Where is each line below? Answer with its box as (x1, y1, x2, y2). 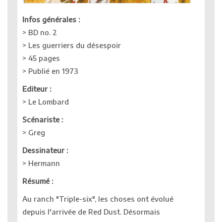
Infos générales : (22, 15, 80, 24)
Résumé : (22, 176, 53, 186)
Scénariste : (22, 115, 63, 124)
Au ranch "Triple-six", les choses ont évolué (22, 194, 173, 204)
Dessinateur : (22, 146, 68, 155)
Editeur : (22, 84, 51, 94)
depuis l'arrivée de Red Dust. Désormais (22, 207, 160, 217)
